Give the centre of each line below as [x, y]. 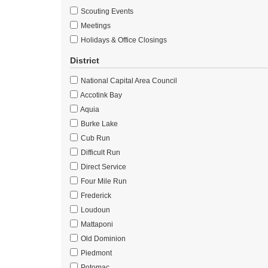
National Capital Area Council [128, 81]
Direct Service [103, 167]
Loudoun [95, 210]
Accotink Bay [100, 95]
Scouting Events [106, 11]
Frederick [95, 196]
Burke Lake [98, 124]
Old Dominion [102, 239]
